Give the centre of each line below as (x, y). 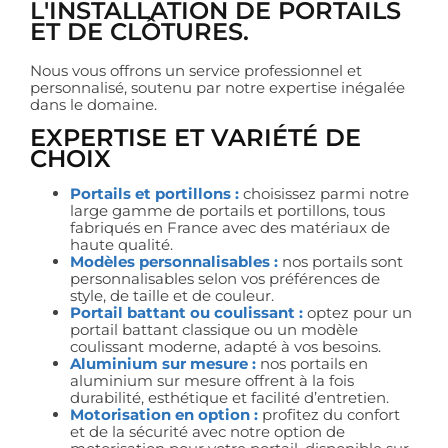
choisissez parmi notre (324, 194)
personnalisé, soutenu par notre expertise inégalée (217, 87)
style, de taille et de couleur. (172, 296)
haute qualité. (121, 245)
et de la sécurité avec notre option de (207, 432)
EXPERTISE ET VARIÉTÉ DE (195, 138)
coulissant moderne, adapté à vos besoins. (225, 347)
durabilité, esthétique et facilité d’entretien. (229, 398)
